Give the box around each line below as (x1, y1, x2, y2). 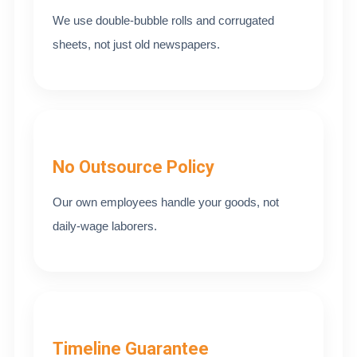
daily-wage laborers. (53, 219, 157, 233)
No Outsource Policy (53, 157, 214, 177)
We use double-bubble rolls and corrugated (53, 14, 274, 27)
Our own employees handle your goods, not (53, 195, 279, 209)
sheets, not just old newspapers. (53, 37, 220, 51)
